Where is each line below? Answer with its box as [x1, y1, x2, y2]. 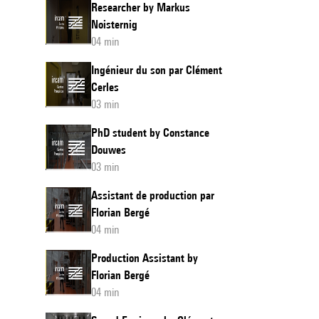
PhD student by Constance [91, 126, 209, 140]
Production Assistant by [91, 251, 198, 265]
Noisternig [91, 18, 137, 31]
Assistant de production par [91, 189, 214, 202]
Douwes [91, 143, 126, 157]
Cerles [91, 80, 119, 94]
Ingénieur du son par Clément [91, 63, 222, 77]
